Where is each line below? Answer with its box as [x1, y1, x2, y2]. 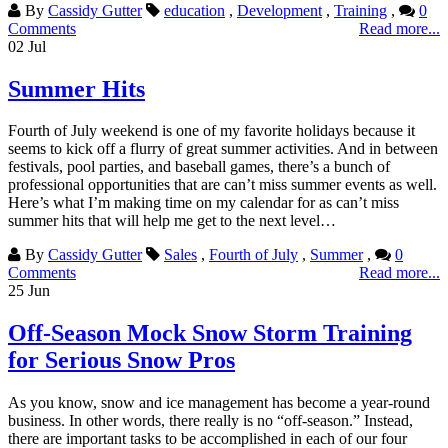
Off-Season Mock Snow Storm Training [8, 320, 412, 347]
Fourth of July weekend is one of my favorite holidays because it [8, 122, 415, 140]
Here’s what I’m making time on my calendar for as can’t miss [8, 194, 399, 212]
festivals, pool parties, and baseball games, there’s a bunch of [8, 158, 390, 176]
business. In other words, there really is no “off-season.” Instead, [8, 412, 413, 430]
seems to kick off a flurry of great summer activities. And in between [8, 140, 438, 158]
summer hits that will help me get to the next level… [8, 212, 336, 230]
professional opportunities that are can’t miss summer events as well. [8, 176, 437, 194]
